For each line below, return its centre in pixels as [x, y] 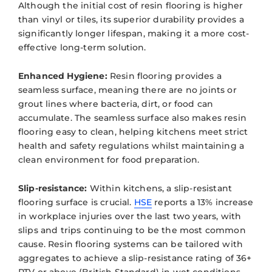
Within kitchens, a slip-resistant [160, 188]
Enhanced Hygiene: [63, 76]
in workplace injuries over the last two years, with [130, 216]
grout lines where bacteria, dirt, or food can [116, 104]
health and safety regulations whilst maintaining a [131, 145]
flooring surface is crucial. [76, 202]
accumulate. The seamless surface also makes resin [132, 117]
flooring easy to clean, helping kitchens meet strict [133, 131]
